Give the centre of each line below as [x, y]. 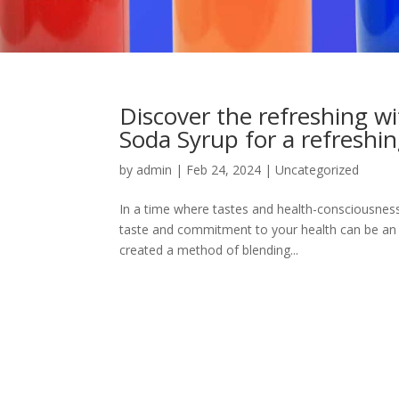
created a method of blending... [209, 250]
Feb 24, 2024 [224, 170]
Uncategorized [318, 170]
